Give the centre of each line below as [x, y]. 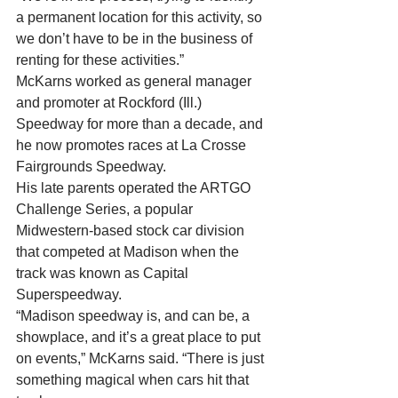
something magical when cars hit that [134, 380]
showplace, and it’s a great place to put [140, 337]
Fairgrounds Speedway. [93, 167]
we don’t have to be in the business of [136, 39]
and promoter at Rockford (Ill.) [111, 103]
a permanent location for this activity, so [141, 17]
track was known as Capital [104, 273]
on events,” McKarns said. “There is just [142, 358]
